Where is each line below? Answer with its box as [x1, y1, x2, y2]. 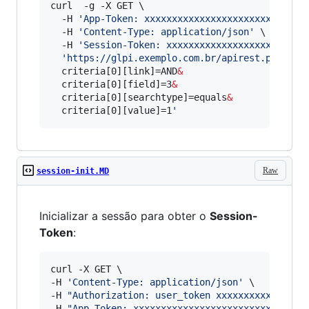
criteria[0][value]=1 [50, 105, 172, 116]
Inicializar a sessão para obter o [39, 209, 210, 223]
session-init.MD [37, 166, 109, 176]
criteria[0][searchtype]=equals [50, 92, 227, 103]
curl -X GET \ [50, 263, 122, 275]
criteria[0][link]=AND [50, 66, 177, 77]
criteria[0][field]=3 [50, 79, 172, 90]
